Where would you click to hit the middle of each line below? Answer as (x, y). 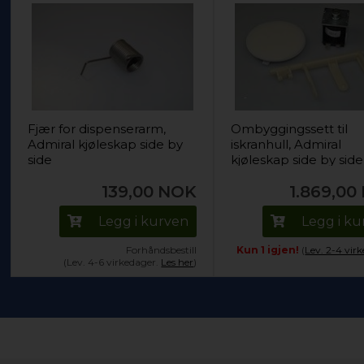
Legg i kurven (144, 221)
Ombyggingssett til (290, 129)
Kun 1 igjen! (268, 250)
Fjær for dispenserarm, (97, 129)
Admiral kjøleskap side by (106, 144)
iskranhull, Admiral (286, 144)
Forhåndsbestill (162, 250)
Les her (178, 262)
